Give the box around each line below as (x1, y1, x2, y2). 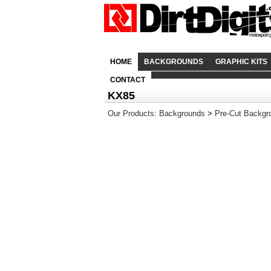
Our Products (108, 109, 154, 118)
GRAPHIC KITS (215, 57, 267, 66)
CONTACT (110, 76, 145, 84)
